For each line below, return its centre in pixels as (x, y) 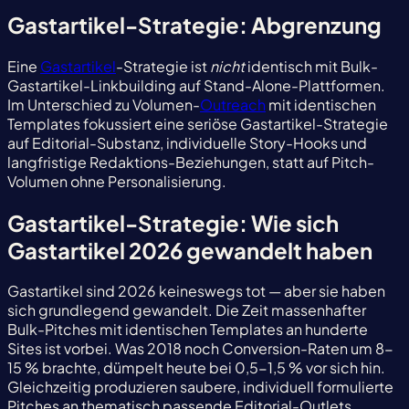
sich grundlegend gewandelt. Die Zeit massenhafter (187, 310)
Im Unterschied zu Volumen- (104, 104)
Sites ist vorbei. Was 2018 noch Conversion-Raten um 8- (200, 349)
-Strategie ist (163, 66)
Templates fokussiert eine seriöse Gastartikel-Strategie (198, 123)
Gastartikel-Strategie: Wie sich (173, 222)
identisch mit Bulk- (311, 66)
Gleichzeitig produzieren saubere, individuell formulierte (200, 387)
